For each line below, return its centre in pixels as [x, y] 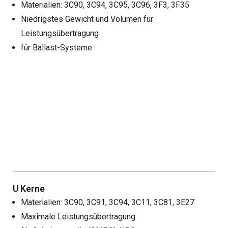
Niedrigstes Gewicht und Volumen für [87, 19]
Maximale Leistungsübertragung [78, 217]
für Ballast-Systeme [56, 48]
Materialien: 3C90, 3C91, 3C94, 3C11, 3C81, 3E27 [108, 203]
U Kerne [29, 189]
